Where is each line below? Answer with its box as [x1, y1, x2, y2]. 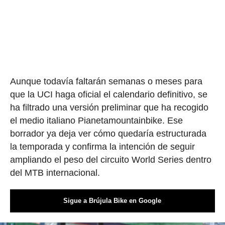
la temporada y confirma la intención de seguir [10, 141, 195, 152]
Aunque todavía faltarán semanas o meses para [10, 76, 202, 86]
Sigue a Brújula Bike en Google [63, 196, 162, 204]
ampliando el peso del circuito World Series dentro [10, 154, 211, 165]
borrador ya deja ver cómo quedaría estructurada [10, 128, 206, 139]
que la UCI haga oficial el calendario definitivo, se [10, 89, 207, 99]
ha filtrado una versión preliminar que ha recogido [10, 102, 208, 113]
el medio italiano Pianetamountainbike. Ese [10, 115, 183, 126]
